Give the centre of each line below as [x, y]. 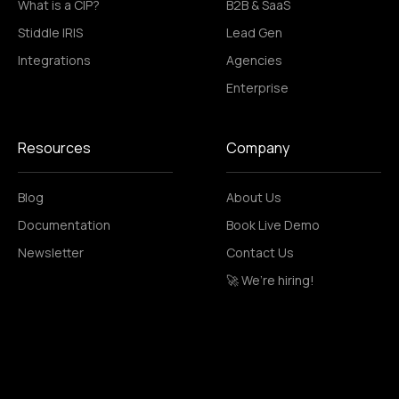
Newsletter [51, 252]
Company [258, 147]
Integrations [54, 60]
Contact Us [260, 252]
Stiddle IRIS [50, 32]
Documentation [64, 224]
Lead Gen [254, 32]
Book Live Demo [273, 224]
